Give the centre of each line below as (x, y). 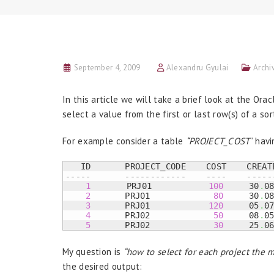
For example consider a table (124, 141)
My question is (93, 251)
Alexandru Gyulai (197, 68)
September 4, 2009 (107, 68)
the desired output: (102, 266)
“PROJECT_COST (218, 141)
